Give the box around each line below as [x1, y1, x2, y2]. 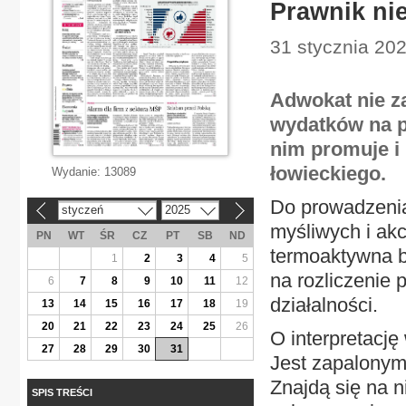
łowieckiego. [270, 162, 386, 185]
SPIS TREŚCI [32, 386, 92, 398]
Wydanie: [52, 165, 104, 179]
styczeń [61, 202, 103, 217]
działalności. [270, 294, 378, 316]
